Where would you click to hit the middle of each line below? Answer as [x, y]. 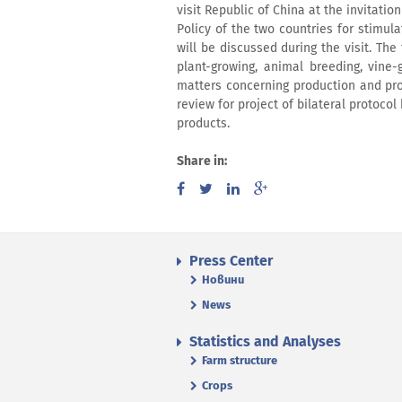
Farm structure [240, 360]
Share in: [202, 161]
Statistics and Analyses [265, 341]
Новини [223, 279]
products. [203, 123]
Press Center [231, 260]
